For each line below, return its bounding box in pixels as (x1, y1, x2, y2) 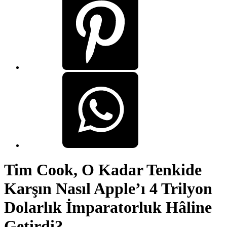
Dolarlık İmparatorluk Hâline (4, 198, 212, 217)
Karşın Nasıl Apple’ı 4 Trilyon (4, 179, 212, 198)
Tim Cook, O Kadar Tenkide (4, 161, 202, 179)
